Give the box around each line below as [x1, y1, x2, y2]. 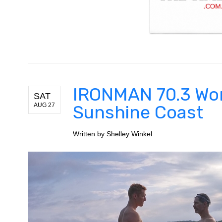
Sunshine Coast [73, 101, 203, 123]
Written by [73, 129, 107, 138]
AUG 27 [34, 101, 55, 109]
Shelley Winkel [107, 129, 152, 138]
